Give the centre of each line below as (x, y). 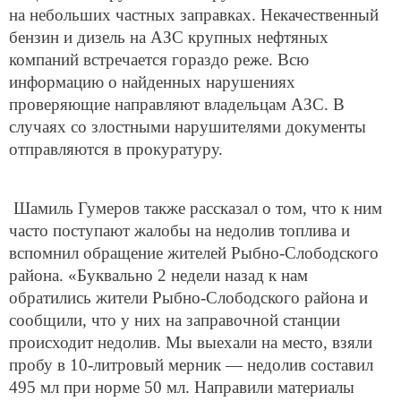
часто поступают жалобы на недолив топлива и (179, 230)
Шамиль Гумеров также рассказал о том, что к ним (196, 208)
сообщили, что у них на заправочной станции (175, 320)
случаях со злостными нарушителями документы (188, 127)
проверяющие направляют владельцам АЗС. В (177, 105)
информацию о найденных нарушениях (152, 82)
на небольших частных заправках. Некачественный (194, 15)
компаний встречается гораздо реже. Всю (159, 60)
